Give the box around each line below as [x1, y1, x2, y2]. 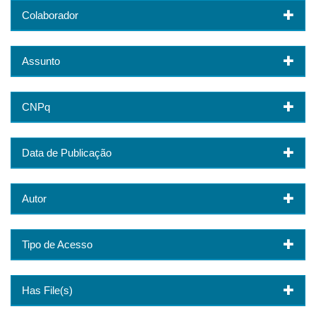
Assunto [22, 54, 60, 67]
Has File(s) [22, 284, 73, 296]
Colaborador [22, 8, 78, 21]
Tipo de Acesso [22, 238, 92, 250]
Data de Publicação [22, 146, 111, 159]
